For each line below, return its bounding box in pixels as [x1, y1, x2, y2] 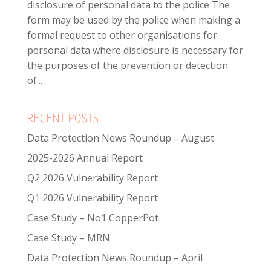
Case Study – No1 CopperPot [27, 211, 158, 225]
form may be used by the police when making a [27, 13, 240, 27]
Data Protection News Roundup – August [27, 131, 214, 145]
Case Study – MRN [27, 231, 110, 245]
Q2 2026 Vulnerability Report [27, 171, 158, 185]
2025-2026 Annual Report [27, 151, 143, 165]
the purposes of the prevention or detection [27, 59, 228, 73]
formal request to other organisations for [27, 28, 217, 42]
